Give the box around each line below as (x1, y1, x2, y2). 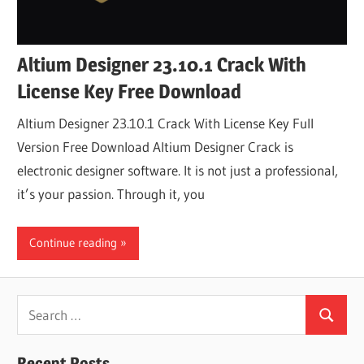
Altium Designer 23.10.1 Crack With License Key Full (17, 115, 314, 132)
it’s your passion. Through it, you (17, 185, 206, 203)
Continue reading (29, 235, 118, 251)
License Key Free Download (17, 79, 242, 103)
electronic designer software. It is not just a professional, (17, 162, 339, 180)
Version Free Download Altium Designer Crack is (17, 138, 294, 156)
